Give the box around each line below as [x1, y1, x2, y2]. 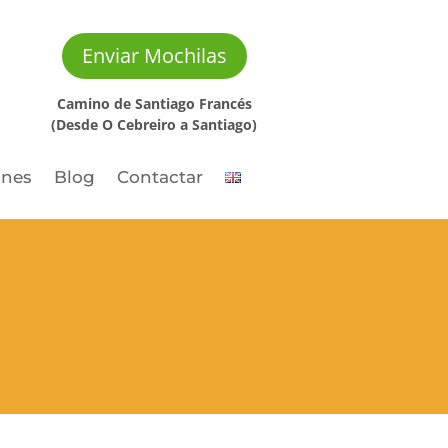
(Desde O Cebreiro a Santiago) [51, 114, 258, 134]
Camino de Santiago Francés [56, 93, 252, 113]
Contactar [116, 166, 203, 187]
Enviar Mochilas [81, 42, 227, 69]
